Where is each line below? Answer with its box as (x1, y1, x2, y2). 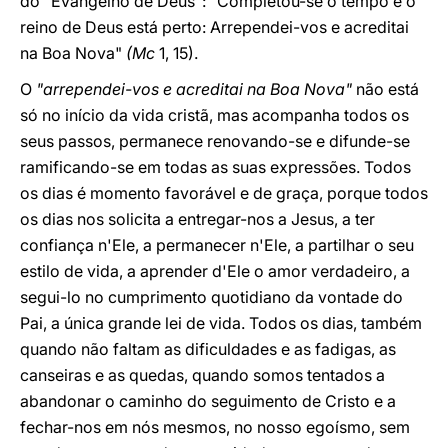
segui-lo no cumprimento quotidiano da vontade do (20, 287, 403, 307)
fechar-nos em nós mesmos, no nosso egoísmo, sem (20, 417, 410, 437)
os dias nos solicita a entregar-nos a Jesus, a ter (20, 209, 375, 229)
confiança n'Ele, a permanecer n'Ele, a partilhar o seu (20, 235, 414, 255)
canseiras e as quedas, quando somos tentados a (20, 365, 385, 385)
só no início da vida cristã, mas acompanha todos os (20, 105, 409, 125)
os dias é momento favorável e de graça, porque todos (20, 183, 428, 203)
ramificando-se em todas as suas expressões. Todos (20, 157, 411, 177)
